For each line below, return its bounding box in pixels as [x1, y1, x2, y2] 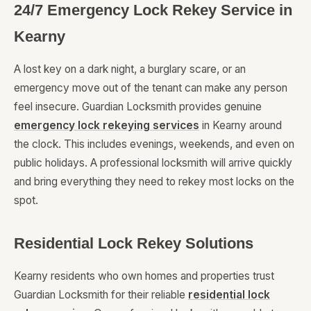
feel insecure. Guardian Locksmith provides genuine [14, 100, 262, 114]
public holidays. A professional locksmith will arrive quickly [14, 156, 292, 170]
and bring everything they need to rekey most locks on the [14, 175, 294, 189]
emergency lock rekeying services [14, 119, 199, 133]
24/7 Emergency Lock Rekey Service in [14, 1, 292, 19]
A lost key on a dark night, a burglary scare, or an [14, 62, 246, 76]
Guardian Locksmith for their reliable [14, 288, 188, 302]
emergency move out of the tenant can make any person [14, 81, 287, 95]
